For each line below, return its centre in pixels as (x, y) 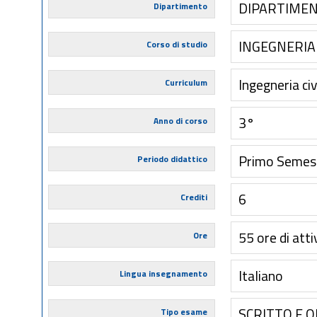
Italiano (261, 276)
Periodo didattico (172, 159)
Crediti (194, 197)
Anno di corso (180, 121)
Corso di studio (177, 44)
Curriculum (186, 82)
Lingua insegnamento (163, 273)
